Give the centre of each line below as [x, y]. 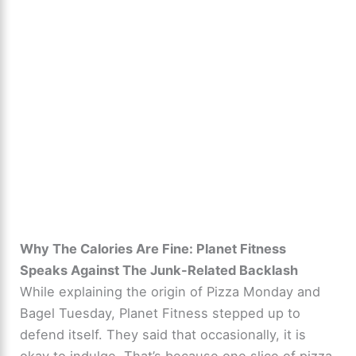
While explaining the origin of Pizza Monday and [170, 291]
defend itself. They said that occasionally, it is [163, 334]
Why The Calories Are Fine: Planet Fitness [153, 248]
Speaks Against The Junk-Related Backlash [159, 270]
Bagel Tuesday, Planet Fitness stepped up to [161, 313]
